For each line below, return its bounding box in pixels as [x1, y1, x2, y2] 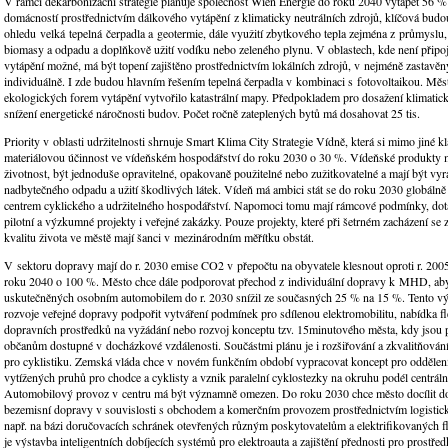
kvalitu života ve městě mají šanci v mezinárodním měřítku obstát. [4, 229, 314, 246]
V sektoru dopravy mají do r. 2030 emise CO [4, 257, 218, 274]
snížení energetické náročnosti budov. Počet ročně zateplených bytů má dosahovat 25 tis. [4, 105, 420, 122]
